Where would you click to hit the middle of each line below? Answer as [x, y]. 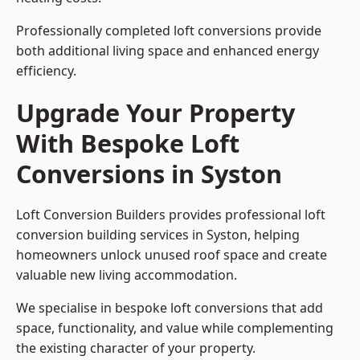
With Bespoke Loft [128, 143]
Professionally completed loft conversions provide [169, 31]
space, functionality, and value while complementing [175, 328]
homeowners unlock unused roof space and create [172, 255]
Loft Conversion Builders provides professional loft [171, 215]
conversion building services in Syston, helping [158, 235]
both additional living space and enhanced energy [168, 51]
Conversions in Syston [149, 174]
